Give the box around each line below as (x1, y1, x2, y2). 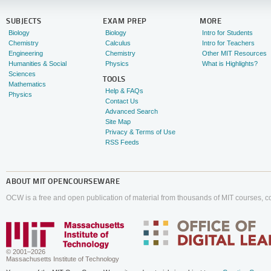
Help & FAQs (105, 87, 143, 95)
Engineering (8, 50, 43, 57)
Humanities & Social (8, 60, 67, 68)
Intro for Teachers (201, 39, 255, 47)
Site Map (105, 118, 131, 126)
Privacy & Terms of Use (105, 128, 175, 136)
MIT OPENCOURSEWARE (33, 178, 120, 186)
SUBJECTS (6, 18, 41, 26)
